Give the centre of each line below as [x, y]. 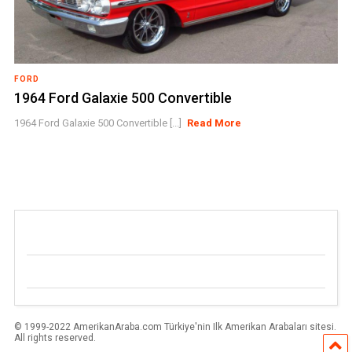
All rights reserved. [55, 338]
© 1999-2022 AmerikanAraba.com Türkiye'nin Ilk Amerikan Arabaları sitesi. [175, 327]
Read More [214, 123]
